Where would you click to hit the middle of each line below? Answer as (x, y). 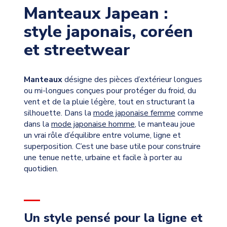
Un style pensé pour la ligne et (113, 218)
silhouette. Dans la (58, 113)
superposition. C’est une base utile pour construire (112, 147)
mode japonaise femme (134, 113)
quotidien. (41, 169)
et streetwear (77, 50)
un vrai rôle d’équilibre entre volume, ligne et (102, 136)
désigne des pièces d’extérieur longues (132, 80)
